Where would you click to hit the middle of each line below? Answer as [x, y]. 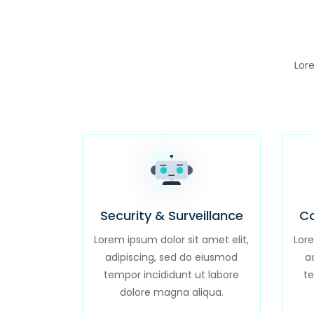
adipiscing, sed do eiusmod [171, 257]
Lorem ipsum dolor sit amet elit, [171, 240]
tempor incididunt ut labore [171, 275]
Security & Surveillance [171, 216]
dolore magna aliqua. [171, 292]
